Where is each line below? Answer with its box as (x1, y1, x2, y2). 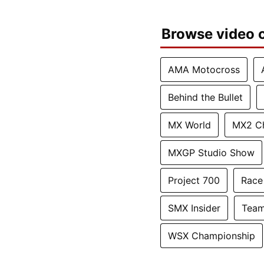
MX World (168, 118, 211, 131)
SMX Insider (168, 202, 220, 214)
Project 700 (168, 174, 220, 186)
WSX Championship (168, 229, 255, 242)
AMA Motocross (168, 63, 240, 75)
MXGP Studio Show (168, 146, 255, 159)
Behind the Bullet (168, 91, 243, 103)
